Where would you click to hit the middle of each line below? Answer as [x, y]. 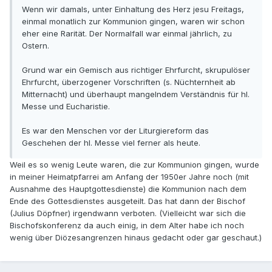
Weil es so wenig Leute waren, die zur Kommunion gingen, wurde [134, 164]
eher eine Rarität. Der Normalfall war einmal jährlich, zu [127, 33]
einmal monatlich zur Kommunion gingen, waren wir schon [133, 21]
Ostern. [36, 45]
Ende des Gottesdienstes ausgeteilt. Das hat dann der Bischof [127, 201]
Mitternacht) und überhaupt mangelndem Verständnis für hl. [136, 94]
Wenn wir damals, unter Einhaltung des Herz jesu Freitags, [133, 9]
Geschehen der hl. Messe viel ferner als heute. [111, 142]
